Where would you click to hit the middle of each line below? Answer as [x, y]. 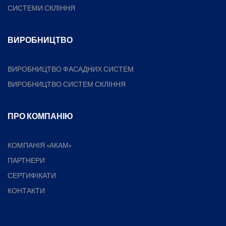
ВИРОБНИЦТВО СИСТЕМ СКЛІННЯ [67, 84]
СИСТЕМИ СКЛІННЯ [41, 8]
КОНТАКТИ [26, 190]
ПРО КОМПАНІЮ [40, 116]
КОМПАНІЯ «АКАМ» [40, 145]
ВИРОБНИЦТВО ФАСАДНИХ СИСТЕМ [71, 69]
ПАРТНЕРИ [26, 160]
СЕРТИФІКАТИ [32, 175]
